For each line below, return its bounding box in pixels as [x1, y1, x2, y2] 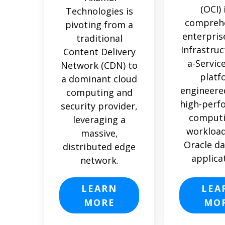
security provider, [61, 99, 138, 112]
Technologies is [65, 5, 133, 17]
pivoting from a [65, 18, 133, 31]
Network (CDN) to [61, 59, 138, 71]
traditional [76, 32, 123, 44]
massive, [80, 127, 118, 139]
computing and [66, 86, 133, 98]
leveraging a [73, 113, 126, 126]
